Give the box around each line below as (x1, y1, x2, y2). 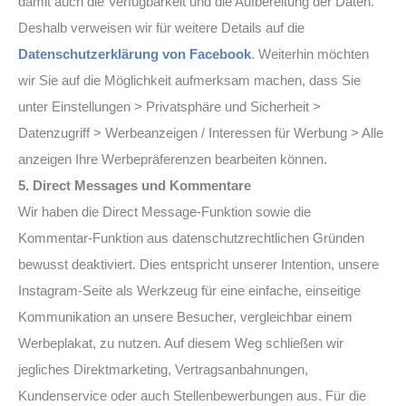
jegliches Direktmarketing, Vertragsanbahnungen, (18, 362, 308, 377)
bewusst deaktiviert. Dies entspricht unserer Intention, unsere (18, 256, 379, 272)
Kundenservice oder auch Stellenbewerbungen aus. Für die (18, 388, 366, 403)
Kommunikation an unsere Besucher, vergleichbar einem (18, 309, 353, 324)
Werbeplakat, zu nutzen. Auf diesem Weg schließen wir (18, 335, 343, 351)
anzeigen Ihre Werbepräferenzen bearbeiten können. (18, 151, 327, 167)
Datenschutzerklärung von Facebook (18, 46, 251, 62)
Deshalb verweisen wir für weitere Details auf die (18, 20, 304, 35)
